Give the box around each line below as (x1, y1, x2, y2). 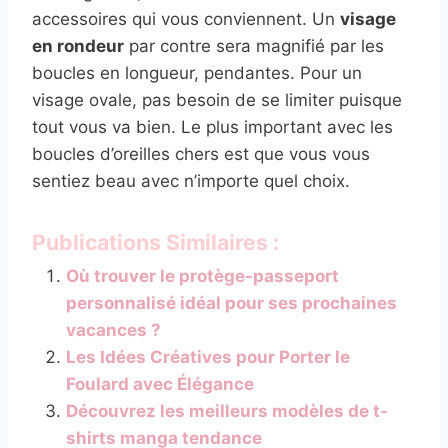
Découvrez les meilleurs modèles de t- (66, 400, 388, 421)
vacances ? (66, 319, 161, 340)
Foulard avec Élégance (66, 373, 254, 394)
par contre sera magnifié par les (124, 35, 384, 56)
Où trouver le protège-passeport (66, 265, 339, 286)
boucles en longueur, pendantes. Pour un (32, 62, 362, 83)
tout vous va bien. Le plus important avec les (32, 116, 393, 137)
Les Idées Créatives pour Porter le (66, 346, 350, 367)
